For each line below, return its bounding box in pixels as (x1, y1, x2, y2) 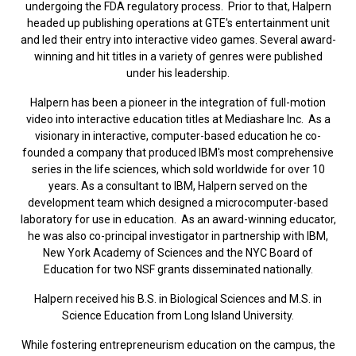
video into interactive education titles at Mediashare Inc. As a (25, 112, 331, 126)
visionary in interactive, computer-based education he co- (35, 129, 321, 142)
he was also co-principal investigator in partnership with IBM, (28, 229, 328, 242)
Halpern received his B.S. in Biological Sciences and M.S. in (34, 292, 322, 305)
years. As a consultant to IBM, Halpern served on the (48, 179, 308, 192)
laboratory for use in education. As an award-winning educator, (20, 212, 336, 226)
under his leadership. (126, 66, 230, 79)
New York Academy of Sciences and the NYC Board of (43, 246, 313, 259)
